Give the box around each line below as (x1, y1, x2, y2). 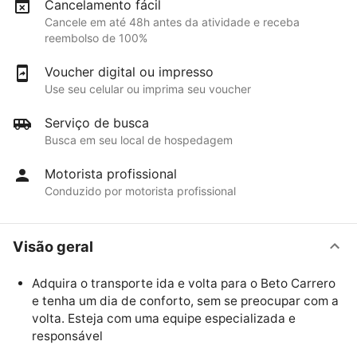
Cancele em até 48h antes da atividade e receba (45, 15, 300, 29)
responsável (32, 328, 103, 344)
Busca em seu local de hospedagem (45, 133, 233, 147)
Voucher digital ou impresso (45, 64, 214, 80)
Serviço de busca (45, 115, 149, 131)
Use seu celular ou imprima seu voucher (45, 82, 251, 96)
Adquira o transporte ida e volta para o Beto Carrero (32, 276, 335, 292)
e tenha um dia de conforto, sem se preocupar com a (32, 293, 339, 309)
